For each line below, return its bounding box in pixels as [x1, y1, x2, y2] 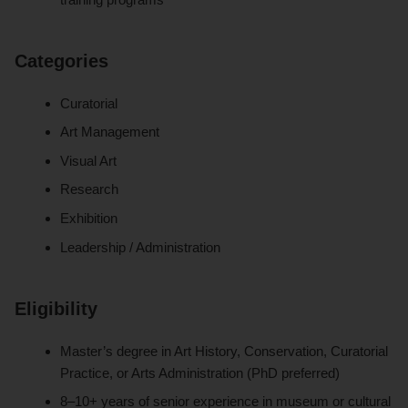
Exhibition [60, 209, 118, 226]
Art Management [60, 124, 160, 140]
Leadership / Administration [60, 239, 221, 255]
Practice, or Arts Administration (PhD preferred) [60, 364, 341, 381]
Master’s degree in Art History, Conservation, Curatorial [60, 342, 389, 359]
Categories [15, 50, 108, 71]
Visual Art [60, 152, 117, 168]
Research [60, 181, 119, 198]
